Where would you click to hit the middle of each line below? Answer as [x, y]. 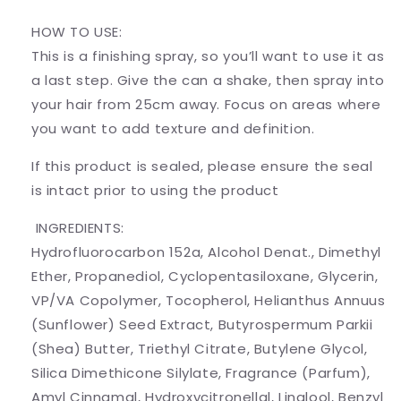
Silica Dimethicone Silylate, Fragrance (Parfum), [201, 373]
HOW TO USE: [77, 32]
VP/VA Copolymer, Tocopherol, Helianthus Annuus [209, 301]
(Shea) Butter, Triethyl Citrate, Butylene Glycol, [200, 349]
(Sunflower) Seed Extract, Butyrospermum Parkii [202, 325]
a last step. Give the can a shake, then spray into [209, 81]
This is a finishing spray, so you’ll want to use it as [208, 56]
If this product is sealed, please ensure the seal [202, 166]
